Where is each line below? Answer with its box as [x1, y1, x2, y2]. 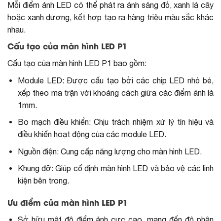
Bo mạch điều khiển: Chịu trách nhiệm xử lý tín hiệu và [17, 117, 214, 127]
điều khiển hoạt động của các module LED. [17, 130, 166, 139]
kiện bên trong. [17, 176, 69, 185]
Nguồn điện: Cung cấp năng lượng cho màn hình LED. [17, 147, 202, 156]
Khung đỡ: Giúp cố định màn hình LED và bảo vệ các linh [17, 164, 214, 173]
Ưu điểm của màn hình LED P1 [7, 200, 128, 208]
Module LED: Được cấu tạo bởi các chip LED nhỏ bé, [17, 75, 214, 85]
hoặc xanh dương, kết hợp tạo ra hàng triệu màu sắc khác [7, 12, 214, 22]
